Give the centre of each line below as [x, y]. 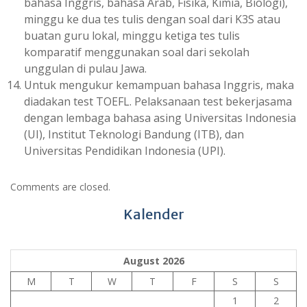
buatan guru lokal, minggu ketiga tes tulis [132, 35]
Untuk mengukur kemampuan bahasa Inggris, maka [159, 85]
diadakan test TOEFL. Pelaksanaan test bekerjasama [158, 101]
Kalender [153, 214]
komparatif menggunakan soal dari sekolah [137, 52]
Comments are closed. [60, 186]
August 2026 [153, 260]
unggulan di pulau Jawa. [85, 68]
